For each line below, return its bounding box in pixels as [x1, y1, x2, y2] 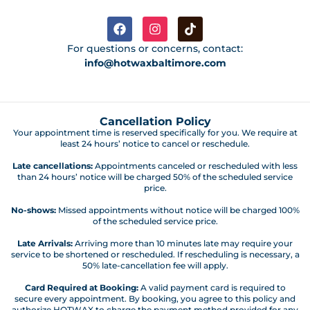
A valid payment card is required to [138, 282, 286, 293]
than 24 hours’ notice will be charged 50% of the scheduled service [17, 171, 293, 182]
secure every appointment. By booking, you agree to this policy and [15, 293, 295, 304]
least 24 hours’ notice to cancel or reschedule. [60, 138, 250, 149]
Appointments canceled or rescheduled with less [93, 160, 298, 171]
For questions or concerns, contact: [67, 42, 243, 55]
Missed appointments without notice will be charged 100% [55, 204, 300, 215]
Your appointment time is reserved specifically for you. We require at [12, 127, 298, 138]
